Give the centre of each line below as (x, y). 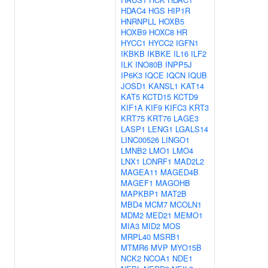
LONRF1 (157, 161)
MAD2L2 (189, 161)
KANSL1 (163, 86)
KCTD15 (157, 97)
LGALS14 (192, 129)
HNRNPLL (138, 21)
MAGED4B (179, 172)
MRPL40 (136, 237)
